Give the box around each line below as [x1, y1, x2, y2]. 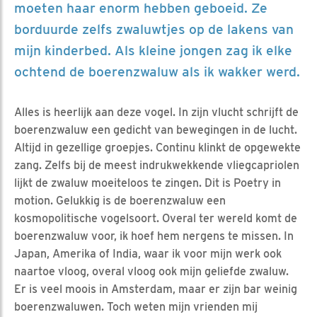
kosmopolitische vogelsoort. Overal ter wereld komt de [14, 211, 297, 225]
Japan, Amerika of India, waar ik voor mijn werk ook [14, 246, 282, 260]
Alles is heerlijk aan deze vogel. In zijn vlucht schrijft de [14, 105, 299, 119]
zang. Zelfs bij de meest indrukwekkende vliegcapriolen [14, 158, 299, 172]
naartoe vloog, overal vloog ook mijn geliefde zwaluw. [14, 264, 289, 278]
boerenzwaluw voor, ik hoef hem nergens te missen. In [14, 229, 294, 243]
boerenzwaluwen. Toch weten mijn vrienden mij [14, 299, 258, 313]
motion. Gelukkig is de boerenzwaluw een [14, 193, 226, 207]
